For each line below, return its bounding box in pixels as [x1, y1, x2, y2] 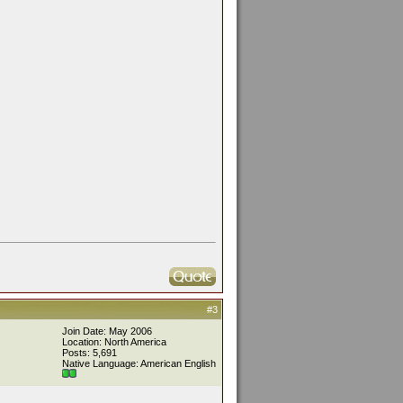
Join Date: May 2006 [62, 326, 152, 336]
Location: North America [62, 336, 166, 347]
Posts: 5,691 [62, 347, 117, 358]
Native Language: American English [62, 358, 216, 369]
